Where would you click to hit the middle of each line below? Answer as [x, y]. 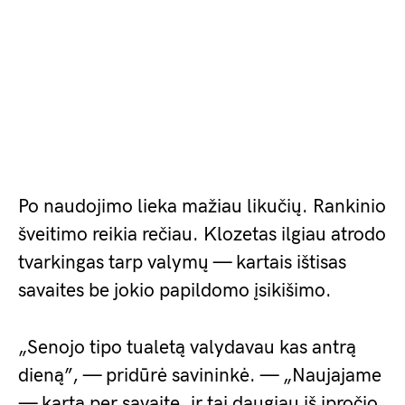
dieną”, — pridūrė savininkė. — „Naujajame [200, 376]
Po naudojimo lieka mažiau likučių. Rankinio [202, 207]
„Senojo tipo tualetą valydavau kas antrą [187, 348]
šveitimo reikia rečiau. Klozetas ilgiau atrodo [202, 235]
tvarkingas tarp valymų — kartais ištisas [182, 263]
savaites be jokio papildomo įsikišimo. [175, 291]
